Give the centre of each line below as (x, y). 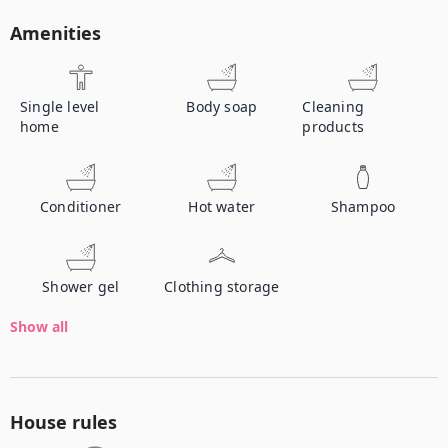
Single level (60, 106)
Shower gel (81, 286)
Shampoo (363, 206)
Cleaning (333, 106)
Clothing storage (222, 286)
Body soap (222, 106)
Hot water (222, 206)
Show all (39, 326)
